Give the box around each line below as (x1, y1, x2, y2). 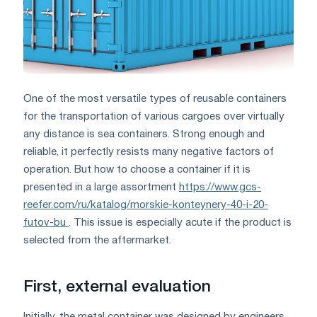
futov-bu (23, 217, 69, 228)
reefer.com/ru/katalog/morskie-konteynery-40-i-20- (23, 200, 268, 210)
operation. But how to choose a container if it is (23, 164, 250, 175)
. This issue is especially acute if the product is (69, 217, 292, 228)
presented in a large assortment (23, 182, 179, 192)
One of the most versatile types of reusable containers (23, 93, 287, 104)
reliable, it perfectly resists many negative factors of (23, 146, 274, 157)
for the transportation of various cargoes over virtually (23, 111, 284, 122)
